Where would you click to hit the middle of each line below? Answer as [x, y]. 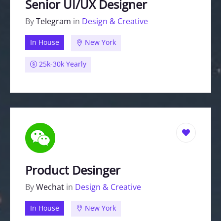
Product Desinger [73, 170]
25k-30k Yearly [62, 64]
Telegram [55, 21]
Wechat [51, 187]
